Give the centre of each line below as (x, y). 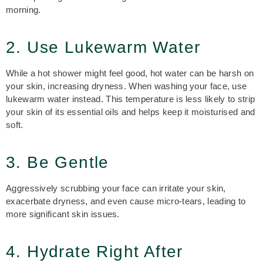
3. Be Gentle (60, 162)
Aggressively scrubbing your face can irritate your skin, (116, 188)
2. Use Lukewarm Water (103, 47)
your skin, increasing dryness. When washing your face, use (127, 86)
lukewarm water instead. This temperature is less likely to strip (131, 99)
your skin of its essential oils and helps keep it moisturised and (131, 112)
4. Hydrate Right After (95, 252)
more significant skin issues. (64, 214)
